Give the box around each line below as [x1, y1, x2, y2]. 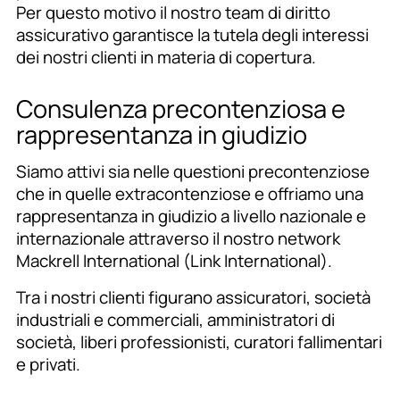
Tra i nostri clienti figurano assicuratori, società [15, 286, 371, 309]
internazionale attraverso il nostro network [15, 227, 340, 250]
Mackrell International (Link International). [15, 249, 332, 272]
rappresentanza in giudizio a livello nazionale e [15, 204, 366, 228]
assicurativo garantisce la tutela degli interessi [15, 23, 369, 46]
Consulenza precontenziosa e [15, 92, 346, 125]
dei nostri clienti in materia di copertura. [15, 46, 316, 69]
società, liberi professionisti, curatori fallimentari [15, 330, 382, 354]
